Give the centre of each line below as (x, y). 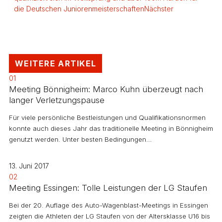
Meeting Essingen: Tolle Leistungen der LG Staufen (108, 188)
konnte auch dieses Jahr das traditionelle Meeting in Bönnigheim (111, 128)
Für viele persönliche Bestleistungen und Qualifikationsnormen (107, 117)
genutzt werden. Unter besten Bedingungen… (80, 139)
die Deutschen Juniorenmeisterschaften (79, 8)
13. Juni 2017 (29, 166)
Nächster (159, 8)
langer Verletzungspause (57, 100)
